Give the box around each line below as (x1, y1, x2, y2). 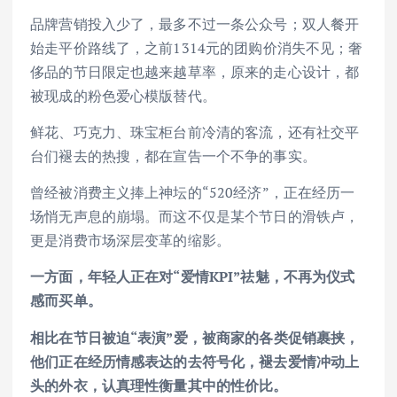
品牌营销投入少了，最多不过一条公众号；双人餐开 (30, 14, 360, 35)
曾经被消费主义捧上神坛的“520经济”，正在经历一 (30, 183, 355, 203)
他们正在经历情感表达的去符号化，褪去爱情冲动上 (30, 351, 360, 371)
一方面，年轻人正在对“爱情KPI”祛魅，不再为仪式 (30, 267, 355, 287)
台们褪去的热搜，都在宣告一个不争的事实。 (30, 146, 316, 167)
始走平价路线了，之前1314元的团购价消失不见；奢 (30, 38, 363, 58)
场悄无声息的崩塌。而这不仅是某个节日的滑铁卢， (30, 206, 360, 227)
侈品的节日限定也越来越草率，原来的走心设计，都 (30, 62, 360, 82)
